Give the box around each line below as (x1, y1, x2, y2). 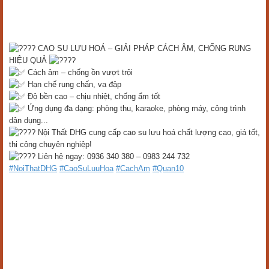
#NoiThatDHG (9, 164, 57, 174)
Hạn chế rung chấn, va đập (25, 80, 121, 89)
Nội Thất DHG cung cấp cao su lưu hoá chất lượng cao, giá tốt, (35, 128, 260, 138)
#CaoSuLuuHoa (59, 164, 113, 174)
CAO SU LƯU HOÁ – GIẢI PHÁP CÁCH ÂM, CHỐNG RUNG (35, 44, 251, 53)
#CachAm (116, 164, 150, 174)
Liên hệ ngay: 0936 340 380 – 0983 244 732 (35, 152, 190, 162)
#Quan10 (153, 164, 184, 174)
